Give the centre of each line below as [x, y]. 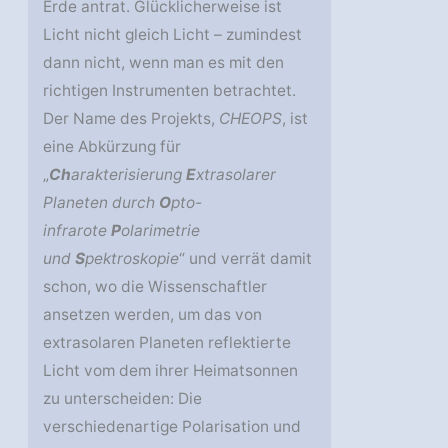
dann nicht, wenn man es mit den [164, 63]
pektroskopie [132, 259]
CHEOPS [251, 119]
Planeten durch [101, 203]
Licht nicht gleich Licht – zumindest [173, 35]
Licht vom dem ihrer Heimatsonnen [171, 371]
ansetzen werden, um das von [153, 315]
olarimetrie [161, 231]
